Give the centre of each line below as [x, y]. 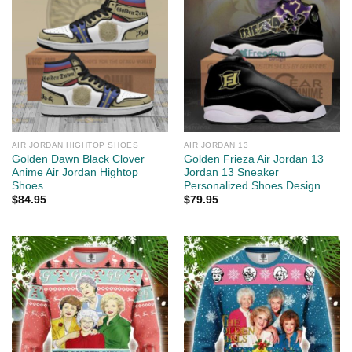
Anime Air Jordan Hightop [75, 172]
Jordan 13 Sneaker [231, 172]
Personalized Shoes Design [252, 185]
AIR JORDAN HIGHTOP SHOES [75, 145]
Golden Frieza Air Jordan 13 [253, 159]
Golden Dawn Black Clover [78, 159]
